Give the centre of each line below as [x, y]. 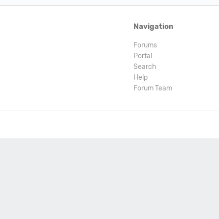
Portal [143, 56]
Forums [145, 45]
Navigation [153, 26]
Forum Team [153, 88]
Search [145, 67]
